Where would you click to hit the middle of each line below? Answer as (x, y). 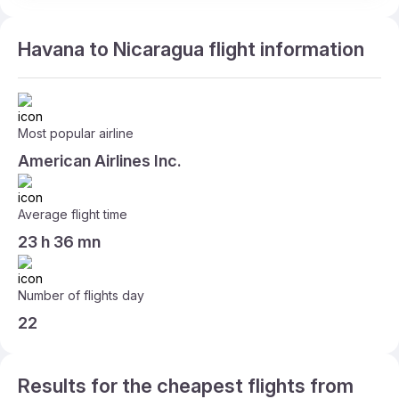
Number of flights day (81, 295)
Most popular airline (76, 133)
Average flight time (73, 214)
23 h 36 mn (59, 242)
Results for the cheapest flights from (186, 386)
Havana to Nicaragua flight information (191, 49)
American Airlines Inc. (100, 161)
